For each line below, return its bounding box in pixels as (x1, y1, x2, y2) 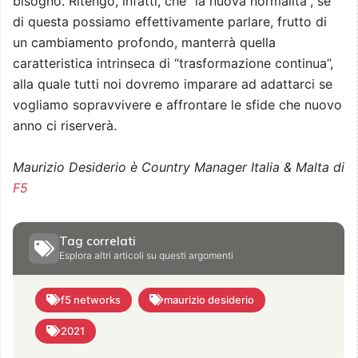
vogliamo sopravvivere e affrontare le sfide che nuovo (13, 96, 342, 113)
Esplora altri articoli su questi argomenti (59, 249, 233, 261)
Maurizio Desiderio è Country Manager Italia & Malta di (13, 158, 344, 175)
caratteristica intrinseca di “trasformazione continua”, (13, 54, 333, 71)
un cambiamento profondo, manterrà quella (13, 34, 276, 50)
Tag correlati (59, 233, 136, 249)
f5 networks (61, 292, 121, 306)
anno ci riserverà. (13, 117, 121, 133)
